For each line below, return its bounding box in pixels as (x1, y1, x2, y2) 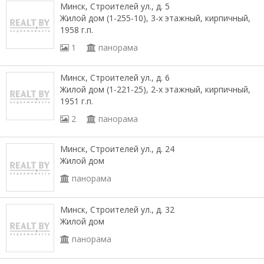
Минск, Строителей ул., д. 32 (60, 204, 174, 215)
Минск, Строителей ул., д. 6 (60, 72, 170, 83)
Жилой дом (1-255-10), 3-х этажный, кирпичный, (60, 12, 250, 24)
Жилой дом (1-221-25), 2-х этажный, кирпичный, (60, 84, 250, 95)
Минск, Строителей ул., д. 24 (60, 143, 174, 154)
